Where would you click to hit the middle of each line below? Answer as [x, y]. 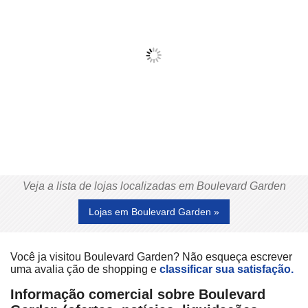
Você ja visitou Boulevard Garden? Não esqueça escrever [151, 256]
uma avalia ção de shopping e [85, 269]
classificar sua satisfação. [227, 269]
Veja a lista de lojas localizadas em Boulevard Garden [154, 186]
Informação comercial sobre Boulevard [138, 295]
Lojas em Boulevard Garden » [154, 211]
